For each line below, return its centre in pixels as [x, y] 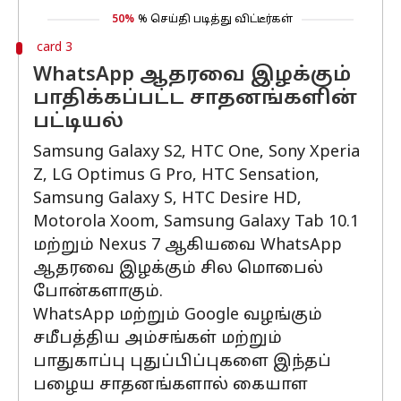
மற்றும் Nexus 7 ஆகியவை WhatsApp [188, 246]
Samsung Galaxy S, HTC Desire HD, [167, 199]
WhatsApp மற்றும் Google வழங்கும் [178, 316]
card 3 [54, 48]
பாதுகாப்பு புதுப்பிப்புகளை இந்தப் [182, 362]
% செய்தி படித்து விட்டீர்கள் [215, 20]
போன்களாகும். [98, 292]
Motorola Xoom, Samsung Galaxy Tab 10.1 [196, 222]
